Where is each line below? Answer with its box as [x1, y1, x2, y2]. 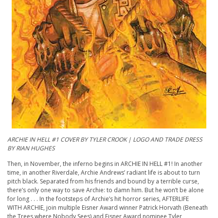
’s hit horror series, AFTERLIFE [109, 195, 189, 203]
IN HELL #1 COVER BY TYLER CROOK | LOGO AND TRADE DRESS [28, 135, 202, 144]
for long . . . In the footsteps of [7, 195, 91, 203]
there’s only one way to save [7, 186, 86, 195]
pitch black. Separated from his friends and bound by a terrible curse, [7, 177, 199, 186]
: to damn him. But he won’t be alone [104, 186, 204, 195]
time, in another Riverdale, [7, 168, 81, 177]
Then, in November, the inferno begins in [7, 160, 121, 168]
